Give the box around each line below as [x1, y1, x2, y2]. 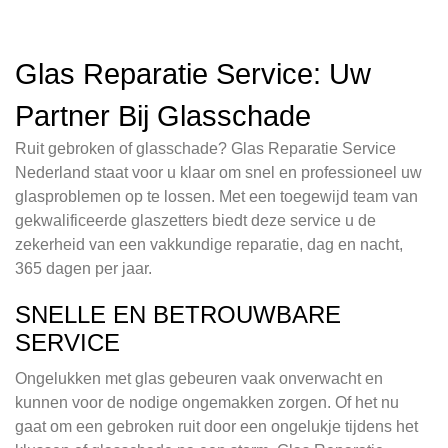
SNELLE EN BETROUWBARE [15, 301, 341, 329]
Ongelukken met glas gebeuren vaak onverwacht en [15, 370, 383, 388]
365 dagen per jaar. [15, 260, 152, 278]
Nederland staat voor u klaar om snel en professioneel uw [15, 164, 422, 182]
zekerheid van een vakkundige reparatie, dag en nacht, [15, 236, 403, 254]
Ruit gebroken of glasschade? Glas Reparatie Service [15, 140, 396, 158]
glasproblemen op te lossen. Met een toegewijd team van [15, 188, 418, 206]
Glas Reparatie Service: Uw [15, 58, 371, 91]
